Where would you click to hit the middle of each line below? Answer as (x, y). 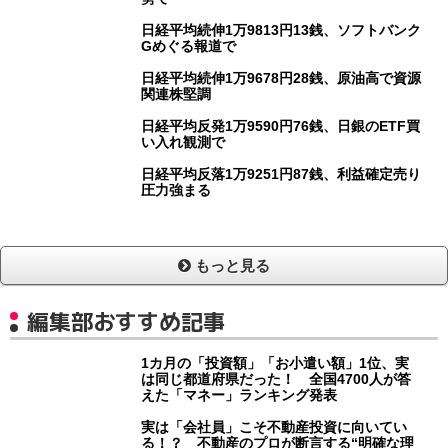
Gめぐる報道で (189, 46)
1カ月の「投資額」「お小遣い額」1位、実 (275, 363)
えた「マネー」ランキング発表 (239, 395)
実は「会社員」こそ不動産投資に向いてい (274, 427)
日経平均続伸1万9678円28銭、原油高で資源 (281, 78)
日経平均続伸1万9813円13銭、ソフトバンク (281, 30)
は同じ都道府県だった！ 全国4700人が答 (276, 379)
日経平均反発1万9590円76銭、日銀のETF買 (281, 126)
